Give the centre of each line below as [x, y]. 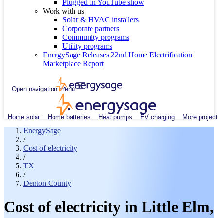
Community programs [96, 37]
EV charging [157, 117]
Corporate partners [91, 28]
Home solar [24, 117]
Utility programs [87, 46]
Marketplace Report [73, 64]
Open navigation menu [43, 89]
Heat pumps [115, 117]
